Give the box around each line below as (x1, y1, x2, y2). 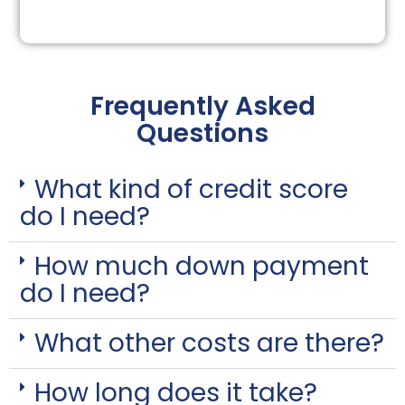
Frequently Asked (89, 88, 316, 124)
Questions (137, 115, 268, 151)
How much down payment (34, 248, 369, 284)
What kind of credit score (34, 171, 348, 207)
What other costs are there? (34, 325, 384, 361)
